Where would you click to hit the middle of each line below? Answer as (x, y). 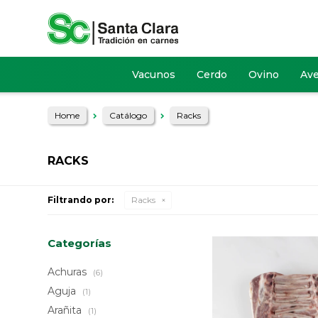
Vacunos (153, 75)
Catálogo (128, 115)
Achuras (69, 272)
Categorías (80, 243)
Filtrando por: (81, 200)
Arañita (66, 310)
